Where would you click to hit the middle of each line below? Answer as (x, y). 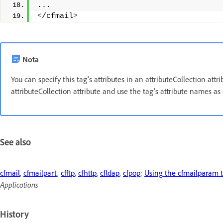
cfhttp (87, 172)
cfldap (110, 172)
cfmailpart (40, 172)
